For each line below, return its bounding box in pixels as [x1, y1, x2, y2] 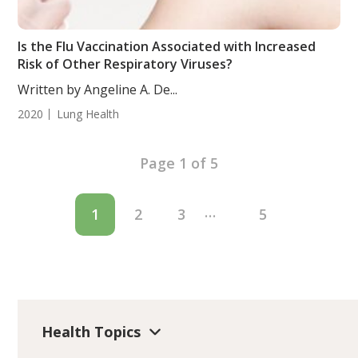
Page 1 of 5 [140, 153, 218, 173]
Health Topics [42, 321, 141, 341]
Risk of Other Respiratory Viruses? [18, 55, 233, 73]
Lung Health [57, 106, 120, 121]
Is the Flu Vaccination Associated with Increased [18, 38, 316, 55]
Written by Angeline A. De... [18, 81, 178, 98]
